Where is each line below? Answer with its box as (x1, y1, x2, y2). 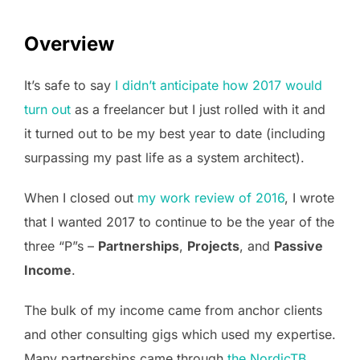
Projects (187, 238, 239, 254)
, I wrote (284, 190, 334, 206)
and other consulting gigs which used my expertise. (24, 326, 336, 342)
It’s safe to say (24, 77, 115, 93)
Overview (24, 32, 114, 55)
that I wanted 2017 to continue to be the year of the (24, 214, 334, 230)
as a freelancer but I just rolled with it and (71, 101, 325, 117)
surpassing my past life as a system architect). (24, 149, 305, 166)
